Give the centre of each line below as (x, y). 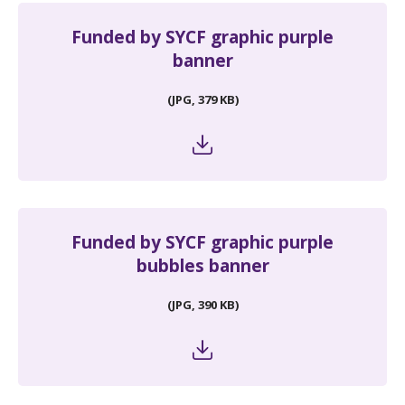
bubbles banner (202, 266)
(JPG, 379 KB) (202, 99)
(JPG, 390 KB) (202, 305)
